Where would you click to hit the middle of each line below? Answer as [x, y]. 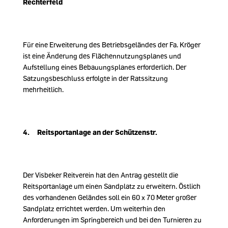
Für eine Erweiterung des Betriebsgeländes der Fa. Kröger [112, 45]
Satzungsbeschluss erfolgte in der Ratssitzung [95, 78]
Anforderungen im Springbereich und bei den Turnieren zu [112, 220]
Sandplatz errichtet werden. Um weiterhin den [94, 208]
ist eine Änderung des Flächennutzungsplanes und [102, 56]
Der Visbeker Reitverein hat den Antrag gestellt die [101, 175]
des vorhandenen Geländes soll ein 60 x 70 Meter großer [110, 197]
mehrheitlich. [43, 89]
